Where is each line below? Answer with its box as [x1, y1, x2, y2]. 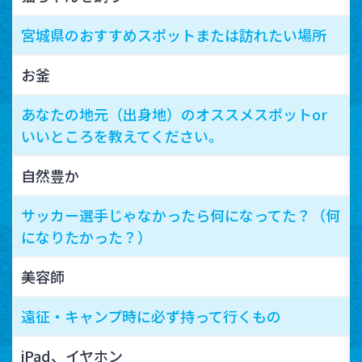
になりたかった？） [21, 225, 152, 247]
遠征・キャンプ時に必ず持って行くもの [21, 305, 281, 326]
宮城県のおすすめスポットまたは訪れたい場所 [21, 23, 326, 45]
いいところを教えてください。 [21, 124, 223, 146]
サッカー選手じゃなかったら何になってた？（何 [21, 204, 340, 225]
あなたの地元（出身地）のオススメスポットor [21, 103, 327, 124]
